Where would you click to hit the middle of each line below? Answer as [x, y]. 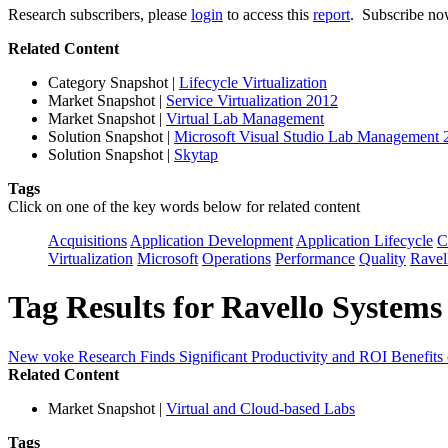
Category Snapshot [108, 82]
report [331, 14]
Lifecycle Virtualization [253, 82]
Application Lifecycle [364, 240]
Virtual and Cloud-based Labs [260, 408]
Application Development [211, 240]
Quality [382, 258]
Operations [236, 258]
